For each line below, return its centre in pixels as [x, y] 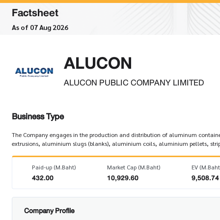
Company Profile [49, 211]
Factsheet [35, 13]
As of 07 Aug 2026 [40, 27]
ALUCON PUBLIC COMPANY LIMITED [134, 82]
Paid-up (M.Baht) [54, 167]
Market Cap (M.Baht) [134, 167]
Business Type [38, 117]
